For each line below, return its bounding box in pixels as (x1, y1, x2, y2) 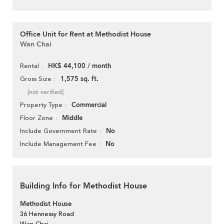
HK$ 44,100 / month (48, 61, 111, 71)
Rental (20, 62, 39, 70)
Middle (62, 113, 82, 123)
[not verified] (27, 88, 63, 96)
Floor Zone (20, 114, 53, 122)
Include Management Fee (20, 140, 96, 148)
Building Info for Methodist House (20, 180, 147, 192)
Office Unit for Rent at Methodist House (20, 29, 151, 39)
